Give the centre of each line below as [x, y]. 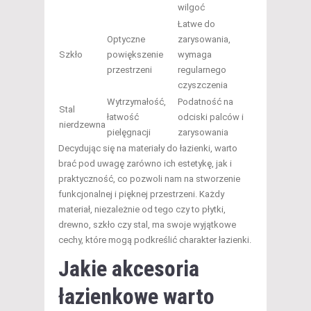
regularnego [202, 70]
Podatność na [205, 102]
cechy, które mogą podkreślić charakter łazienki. [155, 240]
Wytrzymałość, [136, 102]
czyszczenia [203, 85]
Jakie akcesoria [129, 269]
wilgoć [191, 8]
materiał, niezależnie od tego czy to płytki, [142, 210]
